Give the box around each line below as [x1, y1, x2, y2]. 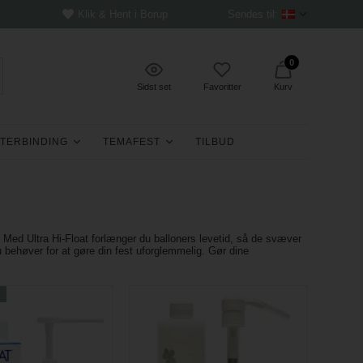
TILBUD [195, 136, 236, 147]
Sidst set [136, 82, 171, 92]
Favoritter [203, 82, 241, 92]
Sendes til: [227, 8, 278, 20]
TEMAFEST [103, 136, 161, 147]
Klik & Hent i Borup [78, 8, 169, 20]
